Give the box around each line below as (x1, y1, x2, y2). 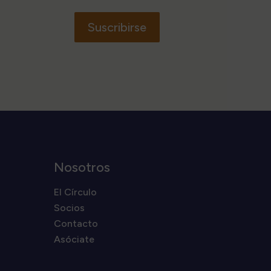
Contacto (54, 218, 99, 229)
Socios (54, 202, 85, 214)
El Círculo (54, 186, 97, 198)
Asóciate (54, 233, 95, 245)
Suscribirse (87, 19, 146, 34)
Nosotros (54, 159, 111, 175)
